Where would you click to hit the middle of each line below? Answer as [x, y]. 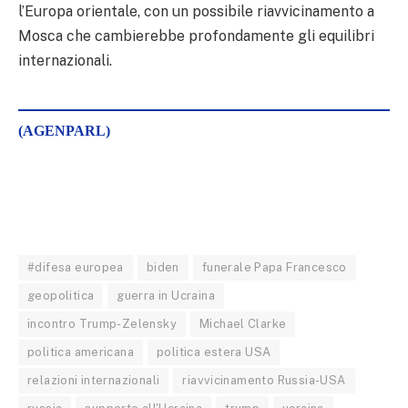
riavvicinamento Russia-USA [264, 380]
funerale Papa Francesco [274, 267]
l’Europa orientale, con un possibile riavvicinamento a [196, 11]
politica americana [81, 352]
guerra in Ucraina [166, 295]
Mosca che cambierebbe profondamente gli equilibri [196, 36]
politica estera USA [214, 352]
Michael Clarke [243, 323]
